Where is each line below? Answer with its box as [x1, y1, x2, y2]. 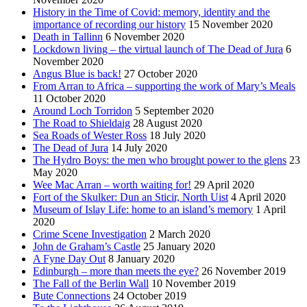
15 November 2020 [188, 18, 273, 30]
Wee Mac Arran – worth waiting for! [33, 178, 191, 191]
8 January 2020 [108, 252, 175, 265]
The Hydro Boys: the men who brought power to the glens [33, 153, 286, 166]
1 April [256, 203, 286, 215]
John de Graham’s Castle [33, 240, 140, 252]
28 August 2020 [133, 116, 202, 129]
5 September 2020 [135, 104, 214, 116]
